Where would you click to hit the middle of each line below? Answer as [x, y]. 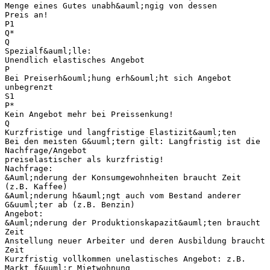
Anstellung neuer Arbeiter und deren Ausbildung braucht [135, 240]
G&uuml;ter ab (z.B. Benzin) [70, 204]
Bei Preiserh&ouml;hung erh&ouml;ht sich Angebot [118, 78]
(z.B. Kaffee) [36, 186]
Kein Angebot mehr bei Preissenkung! [89, 114]
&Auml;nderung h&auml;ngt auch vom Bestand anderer [123, 195]
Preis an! [27, 14]
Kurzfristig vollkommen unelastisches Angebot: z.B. [125, 259]
